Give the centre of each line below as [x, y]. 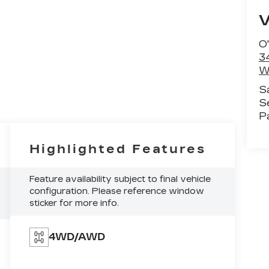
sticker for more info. [74, 203]
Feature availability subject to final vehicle [120, 179]
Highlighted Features [118, 149]
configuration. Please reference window [117, 191]
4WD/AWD [77, 237]
